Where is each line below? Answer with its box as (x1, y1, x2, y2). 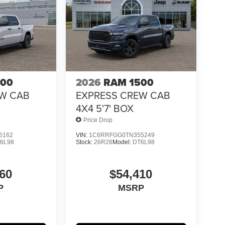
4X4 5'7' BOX (75, 101, 134, 116)
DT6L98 (132, 139, 155, 146)
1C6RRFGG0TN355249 (88, 132, 155, 139)
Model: (112, 139, 133, 146)
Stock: (75, 139, 94, 146)
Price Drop (83, 116, 113, 124)
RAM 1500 (103, 75, 154, 90)
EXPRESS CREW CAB (75, 88, 170, 103)
